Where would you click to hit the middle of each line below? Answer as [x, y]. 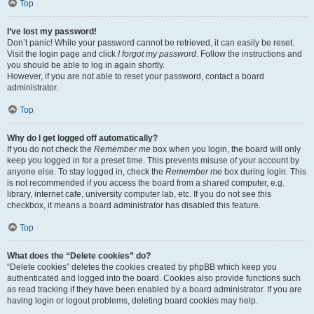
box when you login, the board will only [226, 149]
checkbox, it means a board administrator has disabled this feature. [134, 205]
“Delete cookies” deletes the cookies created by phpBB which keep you [142, 267]
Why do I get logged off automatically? [82, 138]
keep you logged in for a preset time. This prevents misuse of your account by [153, 161]
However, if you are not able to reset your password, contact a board [136, 76]
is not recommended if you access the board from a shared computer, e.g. [146, 183]
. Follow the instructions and [249, 54]
